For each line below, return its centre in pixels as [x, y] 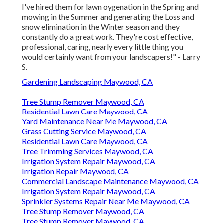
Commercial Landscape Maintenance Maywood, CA [110, 181]
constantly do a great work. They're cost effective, [107, 37]
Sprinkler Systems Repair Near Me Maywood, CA [106, 201]
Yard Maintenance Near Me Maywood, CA [95, 121]
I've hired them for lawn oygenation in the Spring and [110, 7]
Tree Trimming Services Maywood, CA [88, 151]
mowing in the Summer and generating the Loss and [108, 17]
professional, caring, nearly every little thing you [103, 47]
